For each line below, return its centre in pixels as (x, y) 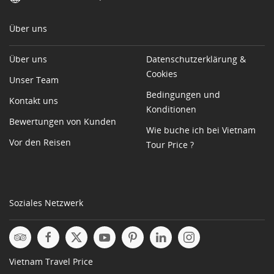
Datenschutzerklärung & (196, 59)
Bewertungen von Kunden (63, 122)
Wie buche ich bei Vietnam (201, 130)
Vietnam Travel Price (51, 262)
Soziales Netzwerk (46, 203)
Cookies (162, 74)
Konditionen (171, 109)
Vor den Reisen (40, 143)
